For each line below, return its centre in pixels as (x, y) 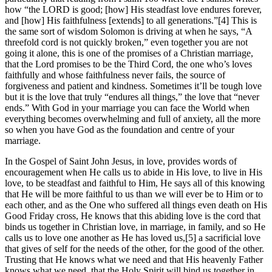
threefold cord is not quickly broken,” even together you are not (126, 42)
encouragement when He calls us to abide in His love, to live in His (134, 172)
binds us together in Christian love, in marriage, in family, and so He (135, 226)
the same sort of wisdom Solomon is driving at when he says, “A (128, 31)
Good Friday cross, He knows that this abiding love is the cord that (133, 216)
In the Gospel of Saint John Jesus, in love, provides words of (121, 161)
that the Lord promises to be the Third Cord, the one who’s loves (128, 64)
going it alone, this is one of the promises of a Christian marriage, (129, 53)
